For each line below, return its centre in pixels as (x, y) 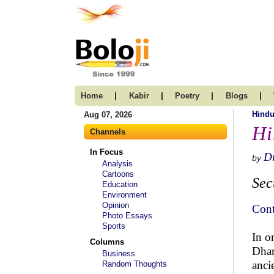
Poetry (187, 96)
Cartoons (118, 174)
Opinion (116, 205)
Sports (114, 226)
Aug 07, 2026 (108, 115)
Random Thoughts (135, 264)
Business (119, 254)
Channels (108, 132)
